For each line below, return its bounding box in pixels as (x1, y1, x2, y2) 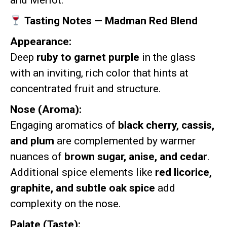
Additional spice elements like (10, 166, 155, 178)
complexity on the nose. (10, 198, 124, 210)
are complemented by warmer (54, 135, 196, 147)
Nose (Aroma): (10, 103, 82, 116)
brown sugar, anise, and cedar (64, 150, 207, 163)
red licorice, (155, 166, 212, 178)
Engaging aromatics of (10, 119, 118, 131)
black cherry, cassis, (118, 119, 214, 131)
